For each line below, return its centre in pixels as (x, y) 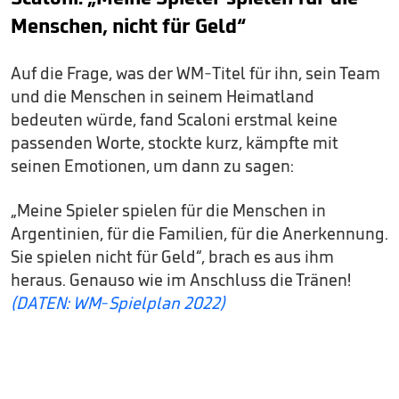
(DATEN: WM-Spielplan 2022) (118, 303)
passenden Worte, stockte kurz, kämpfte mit (175, 142)
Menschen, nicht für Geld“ (128, 25)
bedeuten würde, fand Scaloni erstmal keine (174, 119)
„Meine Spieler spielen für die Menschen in (168, 210)
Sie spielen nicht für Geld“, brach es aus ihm (172, 256)
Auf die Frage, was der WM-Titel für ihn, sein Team (195, 73)
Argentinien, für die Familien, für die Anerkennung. (199, 233)
